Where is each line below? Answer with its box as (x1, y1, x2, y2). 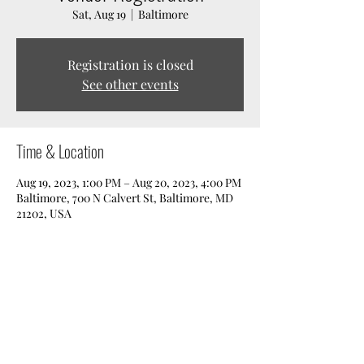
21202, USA (16, 206, 71, 221)
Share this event (16, 291, 103, 315)
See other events (81, 76, 179, 93)
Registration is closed (67, 56, 193, 73)
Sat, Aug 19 (71, 6, 126, 22)
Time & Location (16, 139, 104, 163)
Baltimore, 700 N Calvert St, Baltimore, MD (16, 190, 233, 206)
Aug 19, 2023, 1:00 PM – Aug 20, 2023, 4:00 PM (16, 175, 241, 190)
